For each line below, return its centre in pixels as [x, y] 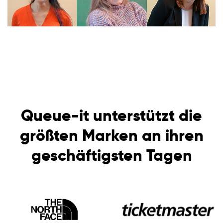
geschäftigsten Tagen [111, 155]
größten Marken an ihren [111, 135]
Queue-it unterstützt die [111, 115]
